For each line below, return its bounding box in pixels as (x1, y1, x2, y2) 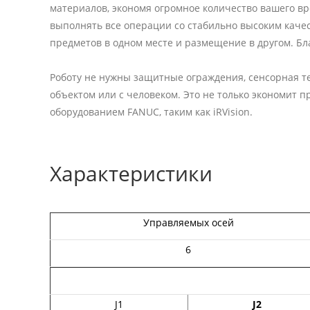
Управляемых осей (143, 215, 234, 229)
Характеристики (50, 158, 212, 188)
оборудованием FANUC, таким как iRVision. (50, 104, 253, 118)
